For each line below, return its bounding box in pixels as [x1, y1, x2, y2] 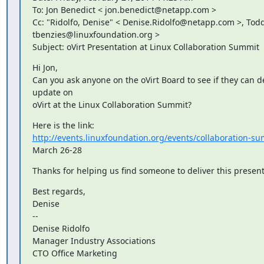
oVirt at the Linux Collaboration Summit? [32, 98, 192, 110]
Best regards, [32, 185, 85, 197]
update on [32, 86, 73, 98]
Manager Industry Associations [32, 235, 156, 246]
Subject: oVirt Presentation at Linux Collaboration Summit [32, 41, 259, 52]
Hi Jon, [32, 61, 58, 73]
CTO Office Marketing [32, 247, 117, 259]
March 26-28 [32, 144, 82, 156]
